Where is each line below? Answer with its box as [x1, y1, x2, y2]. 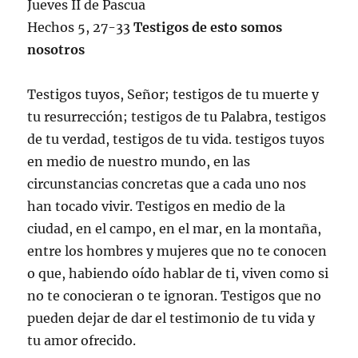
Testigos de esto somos [133, 18, 283, 35]
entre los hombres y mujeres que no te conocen [27, 242, 331, 259]
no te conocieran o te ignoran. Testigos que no [27, 287, 322, 304]
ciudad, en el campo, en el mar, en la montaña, [27, 220, 322, 237]
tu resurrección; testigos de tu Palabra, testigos [27, 108, 327, 125]
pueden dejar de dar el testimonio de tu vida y [27, 309, 316, 326]
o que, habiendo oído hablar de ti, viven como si [27, 265, 329, 281]
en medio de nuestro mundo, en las [27, 153, 251, 169]
